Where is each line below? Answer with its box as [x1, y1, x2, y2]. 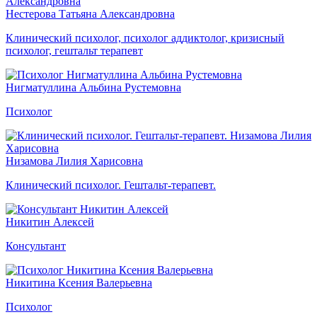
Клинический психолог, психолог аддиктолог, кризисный [6, 31, 284, 44]
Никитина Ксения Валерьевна [6, 276, 152, 289]
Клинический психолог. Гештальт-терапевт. [6, 178, 216, 191]
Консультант [6, 239, 66, 252]
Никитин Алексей [6, 215, 94, 228]
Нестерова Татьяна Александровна [6, 7, 175, 20]
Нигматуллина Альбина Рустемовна [6, 81, 181, 93]
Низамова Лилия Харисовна [6, 154, 143, 167]
